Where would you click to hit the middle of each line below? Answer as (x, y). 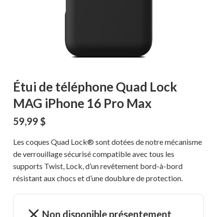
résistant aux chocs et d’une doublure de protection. (98, 178)
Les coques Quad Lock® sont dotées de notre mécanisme (107, 142)
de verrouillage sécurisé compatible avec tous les (93, 154)
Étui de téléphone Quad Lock (95, 87)
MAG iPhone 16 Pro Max (82, 103)
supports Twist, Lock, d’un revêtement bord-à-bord (98, 166)
